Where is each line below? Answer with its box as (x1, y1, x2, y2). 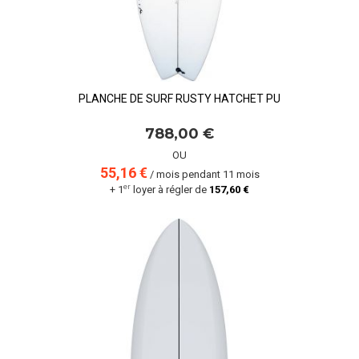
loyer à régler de (131, 184, 209, 196)
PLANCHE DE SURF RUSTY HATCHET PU (79, 92, 280, 105)
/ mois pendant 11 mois (147, 168, 260, 180)
